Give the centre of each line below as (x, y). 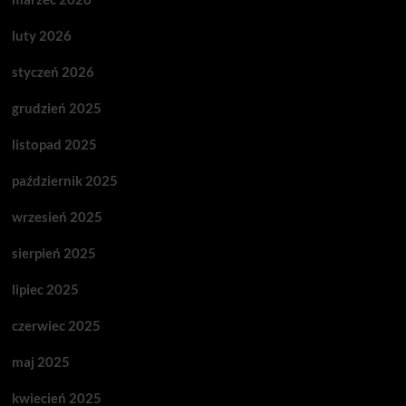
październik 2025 (64, 180)
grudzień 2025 (56, 108)
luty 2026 (41, 35)
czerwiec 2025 (56, 325)
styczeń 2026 (53, 72)
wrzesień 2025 (57, 217)
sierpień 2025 (53, 253)
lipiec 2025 (45, 289)
